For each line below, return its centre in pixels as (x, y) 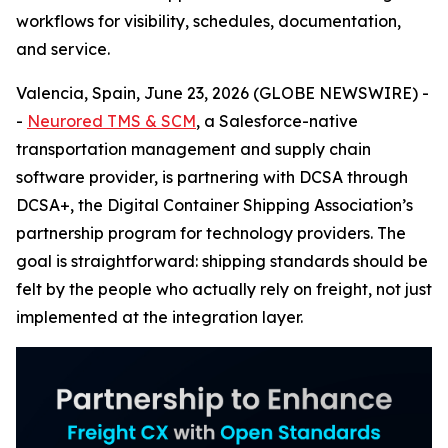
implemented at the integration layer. (159, 317)
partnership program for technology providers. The (211, 233)
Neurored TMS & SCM (111, 121)
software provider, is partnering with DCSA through (212, 177)
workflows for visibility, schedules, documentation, (208, 21)
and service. (63, 49)
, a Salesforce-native (277, 121)
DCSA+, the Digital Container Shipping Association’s (214, 205)
